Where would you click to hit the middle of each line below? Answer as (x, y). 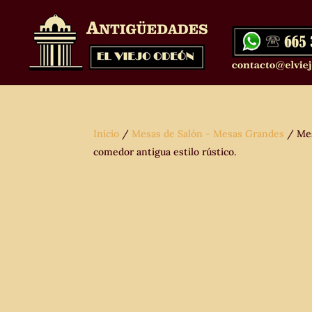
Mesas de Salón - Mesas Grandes (208, 134)
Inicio (107, 134)
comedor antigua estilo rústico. (166, 152)
